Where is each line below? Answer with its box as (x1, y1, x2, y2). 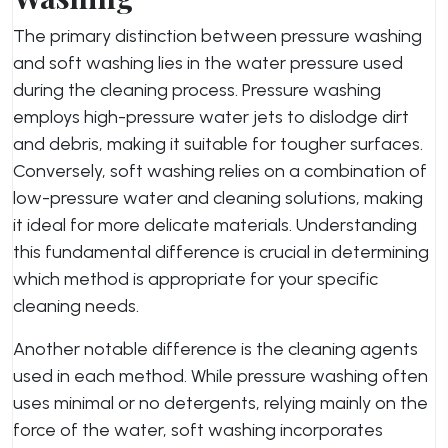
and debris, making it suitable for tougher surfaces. (13, 133, 423, 155)
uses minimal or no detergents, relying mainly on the (13, 392, 428, 414)
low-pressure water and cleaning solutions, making (13, 187, 423, 209)
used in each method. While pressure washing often (13, 365, 428, 387)
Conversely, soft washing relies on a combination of (13, 160, 427, 182)
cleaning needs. (13, 295, 139, 317)
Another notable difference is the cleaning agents (13, 338, 418, 360)
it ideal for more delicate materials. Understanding (13, 214, 417, 236)
